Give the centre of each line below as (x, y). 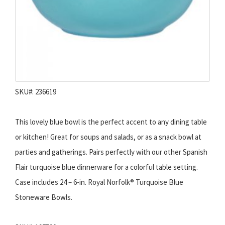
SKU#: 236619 (36, 92)
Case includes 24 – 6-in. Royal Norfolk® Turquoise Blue (99, 182)
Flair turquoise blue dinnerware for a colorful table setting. (106, 167)
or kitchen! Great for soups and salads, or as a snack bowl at (108, 137)
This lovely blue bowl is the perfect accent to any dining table (111, 122)
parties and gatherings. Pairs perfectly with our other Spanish (111, 152)
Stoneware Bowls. (44, 197)
